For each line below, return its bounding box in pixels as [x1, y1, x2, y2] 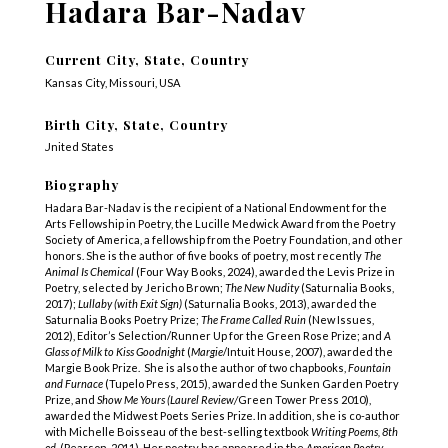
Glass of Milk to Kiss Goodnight [44, 344, 185, 358]
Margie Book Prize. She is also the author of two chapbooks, [44, 360, 348, 374]
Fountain [347, 360, 391, 374]
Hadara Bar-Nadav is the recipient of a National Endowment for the [44, 200, 387, 214]
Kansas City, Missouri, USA [44, 75, 180, 89]
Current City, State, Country [44, 50, 249, 68]
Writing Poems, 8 [310, 424, 388, 438]
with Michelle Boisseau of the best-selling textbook [44, 424, 311, 438]
